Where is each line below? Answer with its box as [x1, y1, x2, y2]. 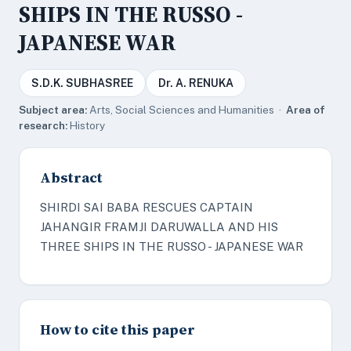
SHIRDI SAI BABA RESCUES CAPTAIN [40, 201, 253, 214]
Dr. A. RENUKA [158, 77, 233, 89]
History [67, 119, 105, 132]
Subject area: [19, 103, 87, 116]
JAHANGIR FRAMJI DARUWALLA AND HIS [40, 220, 278, 233]
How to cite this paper [40, 320, 195, 339]
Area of [286, 103, 325, 116]
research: [19, 119, 67, 132]
